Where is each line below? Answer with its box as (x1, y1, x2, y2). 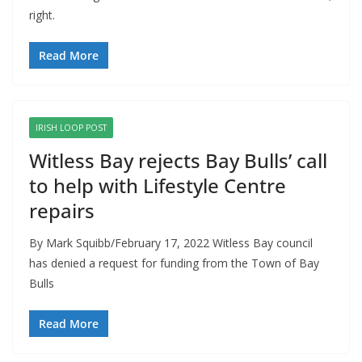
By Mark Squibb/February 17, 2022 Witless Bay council (29, 235, 313, 251)
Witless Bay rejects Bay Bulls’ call (29, 147, 327, 175)
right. (29, 7, 55, 23)
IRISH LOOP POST (36, 122, 107, 134)
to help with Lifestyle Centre (29, 172, 286, 200)
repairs (29, 197, 95, 225)
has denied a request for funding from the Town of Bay (29, 255, 319, 271)
